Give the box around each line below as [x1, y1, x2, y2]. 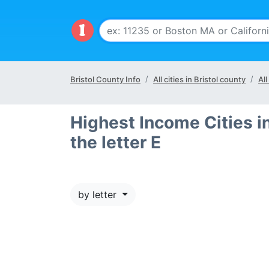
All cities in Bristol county [153, 74, 246, 84]
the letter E [70, 132, 161, 153]
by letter [78, 189, 119, 201]
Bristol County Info [70, 74, 141, 84]
